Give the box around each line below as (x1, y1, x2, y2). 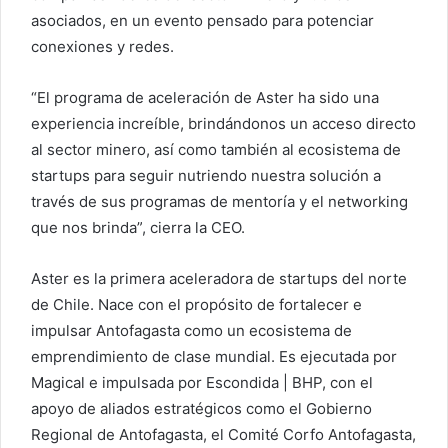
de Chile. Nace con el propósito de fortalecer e (31, 294, 362, 314)
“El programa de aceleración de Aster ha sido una (31, 87, 379, 107)
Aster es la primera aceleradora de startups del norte (31, 268, 407, 288)
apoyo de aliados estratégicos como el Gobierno (31, 398, 372, 418)
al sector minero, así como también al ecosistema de (31, 139, 401, 159)
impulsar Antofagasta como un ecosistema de (31, 320, 352, 340)
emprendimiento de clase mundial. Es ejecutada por (31, 346, 397, 366)
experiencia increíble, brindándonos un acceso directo (31, 113, 416, 133)
